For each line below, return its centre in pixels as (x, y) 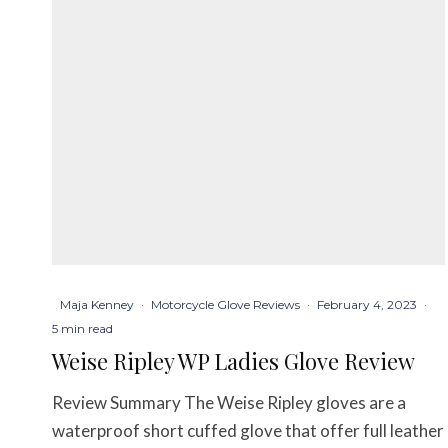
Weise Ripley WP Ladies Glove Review (233, 361)
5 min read (82, 329)
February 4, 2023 (367, 305)
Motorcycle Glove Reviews (225, 305)
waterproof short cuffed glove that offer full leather (248, 431)
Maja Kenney (97, 305)
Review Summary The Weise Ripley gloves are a (229, 403)
